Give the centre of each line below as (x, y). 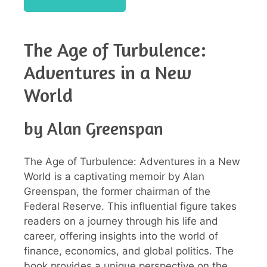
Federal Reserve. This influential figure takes (130, 206)
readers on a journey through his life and (121, 221)
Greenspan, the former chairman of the (117, 191)
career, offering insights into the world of (121, 236)
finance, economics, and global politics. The (129, 251)
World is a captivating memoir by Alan (114, 176)
